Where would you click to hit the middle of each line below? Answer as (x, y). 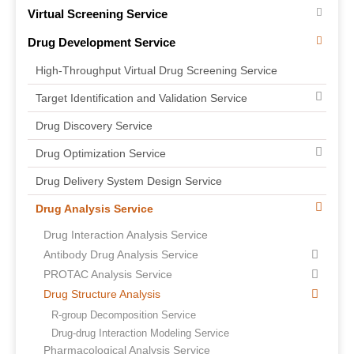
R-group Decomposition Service (124, 315)
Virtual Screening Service (98, 14)
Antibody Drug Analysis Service (121, 255)
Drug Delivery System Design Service (129, 181)
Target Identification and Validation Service (141, 98)
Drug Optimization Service (101, 153)
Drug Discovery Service (94, 126)
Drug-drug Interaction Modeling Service (140, 333)
